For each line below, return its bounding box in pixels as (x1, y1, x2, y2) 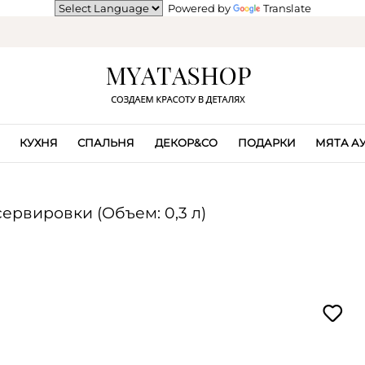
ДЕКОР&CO (155, 135, 218, 149)
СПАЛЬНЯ (77, 135, 135, 149)
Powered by (162, 2, 233, 15)
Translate (262, 2, 311, 15)
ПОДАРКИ (237, 135, 296, 149)
